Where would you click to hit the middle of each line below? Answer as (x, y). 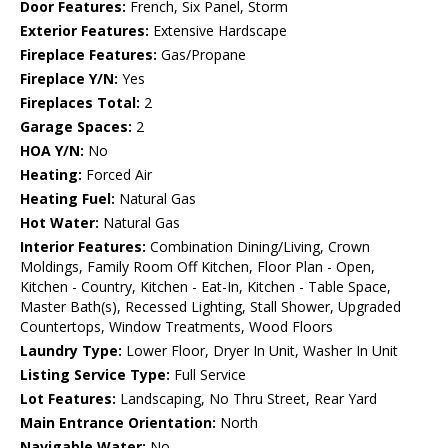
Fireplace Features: (88, 55)
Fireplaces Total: (80, 103)
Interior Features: (83, 247)
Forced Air (117, 175)
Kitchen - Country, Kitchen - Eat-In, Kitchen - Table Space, (205, 287)
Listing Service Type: (95, 375)
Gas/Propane (201, 55)
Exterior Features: (84, 31)
